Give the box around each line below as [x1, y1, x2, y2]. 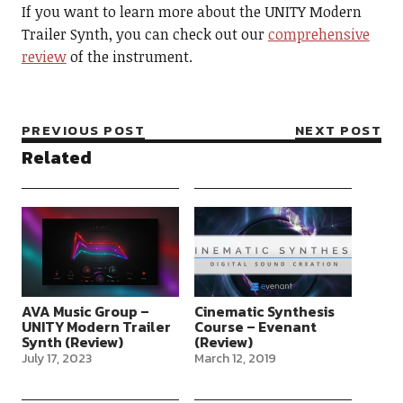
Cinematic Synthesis [193, 300, 335, 322]
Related [21, 143, 92, 171]
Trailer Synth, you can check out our [21, 23, 268, 44]
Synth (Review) [21, 330, 123, 353]
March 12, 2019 [193, 348, 276, 368]
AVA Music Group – [21, 300, 149, 322]
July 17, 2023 [21, 348, 92, 368]
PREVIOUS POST [21, 119, 146, 140]
